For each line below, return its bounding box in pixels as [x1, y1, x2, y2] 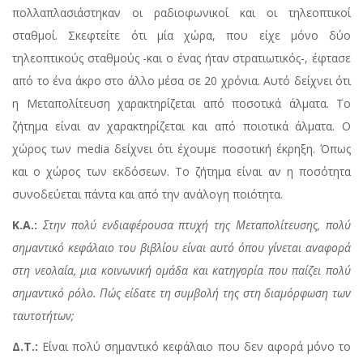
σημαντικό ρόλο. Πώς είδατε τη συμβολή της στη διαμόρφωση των [12, 285, 351, 301]
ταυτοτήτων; [12, 308, 75, 324]
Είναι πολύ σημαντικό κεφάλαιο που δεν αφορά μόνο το [38, 339, 351, 355]
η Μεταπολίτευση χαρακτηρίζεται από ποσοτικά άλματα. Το [12, 96, 351, 112]
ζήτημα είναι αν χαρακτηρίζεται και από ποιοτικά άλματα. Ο [12, 118, 351, 135]
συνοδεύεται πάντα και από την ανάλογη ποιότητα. [12, 186, 283, 203]
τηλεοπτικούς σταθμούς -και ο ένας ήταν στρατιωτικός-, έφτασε [12, 50, 351, 66]
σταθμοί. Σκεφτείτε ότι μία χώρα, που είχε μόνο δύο [12, 28, 351, 44]
